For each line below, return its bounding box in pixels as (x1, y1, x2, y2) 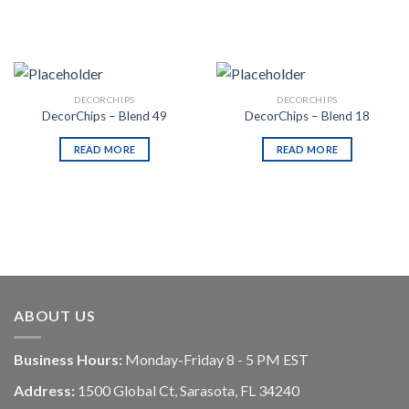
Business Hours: (14, 351, 122, 369)
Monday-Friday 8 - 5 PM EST (122, 351, 309, 369)
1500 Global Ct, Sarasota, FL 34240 (78, 382, 299, 400)
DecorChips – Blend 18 (245, 108, 370, 123)
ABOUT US (14, 306, 96, 324)
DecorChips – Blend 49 (42, 108, 167, 123)
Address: (14, 382, 78, 400)
